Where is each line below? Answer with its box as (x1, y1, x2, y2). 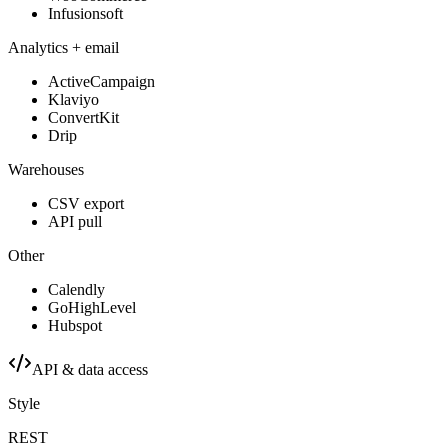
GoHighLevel (48, 298, 136, 316)
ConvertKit (48, 108, 119, 126)
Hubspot (48, 316, 102, 334)
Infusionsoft (48, 4, 123, 22)
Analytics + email (8, 38, 119, 56)
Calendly (48, 280, 105, 298)
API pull (48, 212, 102, 230)
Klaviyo (48, 90, 99, 108)
